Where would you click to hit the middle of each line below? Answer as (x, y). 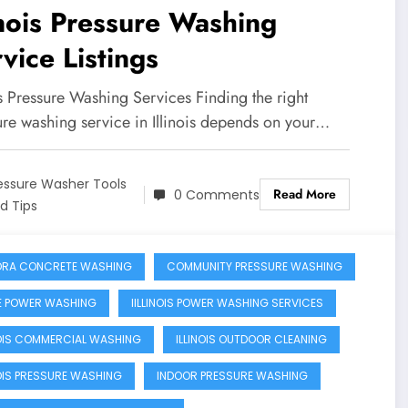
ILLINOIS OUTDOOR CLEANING (251, 339)
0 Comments (216, 195)
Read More (304, 194)
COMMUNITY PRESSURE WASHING (254, 266)
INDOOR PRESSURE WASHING (232, 375)
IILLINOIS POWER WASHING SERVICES (227, 302)
